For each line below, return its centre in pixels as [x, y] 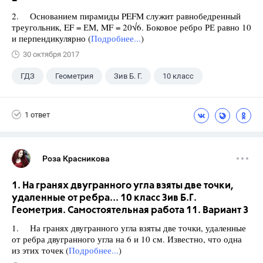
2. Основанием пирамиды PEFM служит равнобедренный [126, 16]
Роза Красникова [76, 159]
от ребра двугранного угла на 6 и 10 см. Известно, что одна [127, 239]
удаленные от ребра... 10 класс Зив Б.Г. [104, 198]
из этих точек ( [40, 250]
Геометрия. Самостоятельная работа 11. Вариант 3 [130, 211]
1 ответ [37, 114]
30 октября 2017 [51, 55]
